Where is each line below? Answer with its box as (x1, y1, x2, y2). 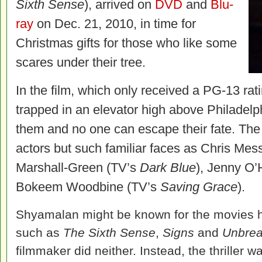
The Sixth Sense (63, 226, 156, 239)
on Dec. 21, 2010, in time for (33, 16, 196, 31)
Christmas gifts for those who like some (16, 36, 237, 50)
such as (16, 226, 63, 239)
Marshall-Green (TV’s (16, 160, 140, 175)
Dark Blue (140, 160, 196, 175)
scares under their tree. (16, 55, 146, 70)
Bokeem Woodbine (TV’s (16, 180, 160, 194)
